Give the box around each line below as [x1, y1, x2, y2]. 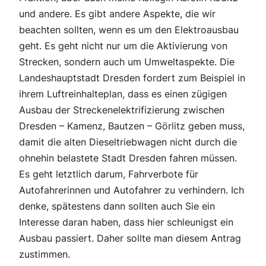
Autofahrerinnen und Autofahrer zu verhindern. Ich [19, 184, 244, 197]
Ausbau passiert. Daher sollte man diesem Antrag [19, 232, 241, 245]
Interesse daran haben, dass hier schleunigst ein [19, 216, 233, 229]
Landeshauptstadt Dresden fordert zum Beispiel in [19, 72, 245, 84]
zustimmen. [19, 248, 70, 261]
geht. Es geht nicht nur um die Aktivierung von [19, 40, 227, 52]
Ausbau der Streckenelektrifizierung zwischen [19, 104, 224, 116]
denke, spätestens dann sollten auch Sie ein [19, 200, 215, 213]
